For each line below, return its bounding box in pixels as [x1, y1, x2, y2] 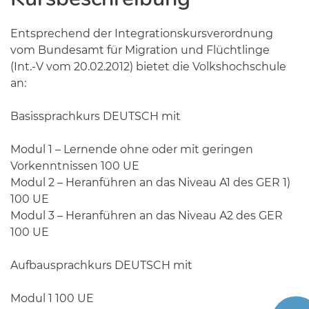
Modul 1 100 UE [10, 292, 94, 305]
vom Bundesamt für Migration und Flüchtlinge [10, 43, 270, 57]
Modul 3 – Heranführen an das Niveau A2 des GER [10, 209, 283, 222]
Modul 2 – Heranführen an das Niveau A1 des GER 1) [10, 176, 290, 189]
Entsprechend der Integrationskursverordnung [10, 27, 273, 40]
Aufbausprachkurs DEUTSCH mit [10, 259, 192, 272]
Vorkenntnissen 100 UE [10, 159, 139, 172]
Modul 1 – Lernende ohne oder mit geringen [10, 143, 253, 156]
